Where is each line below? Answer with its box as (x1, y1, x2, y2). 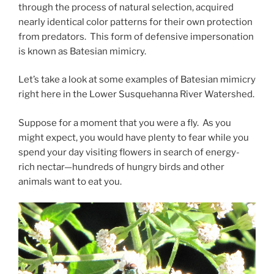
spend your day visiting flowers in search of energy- (18, 146, 240, 158)
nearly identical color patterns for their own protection (18, 16, 253, 28)
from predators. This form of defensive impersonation (18, 31, 254, 42)
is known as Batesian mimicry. (18, 45, 146, 57)
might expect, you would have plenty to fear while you (18, 131, 249, 143)
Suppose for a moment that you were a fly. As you (18, 117, 231, 128)
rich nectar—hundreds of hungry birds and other (18, 161, 224, 172)
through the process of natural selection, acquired (18, 1, 234, 13)
